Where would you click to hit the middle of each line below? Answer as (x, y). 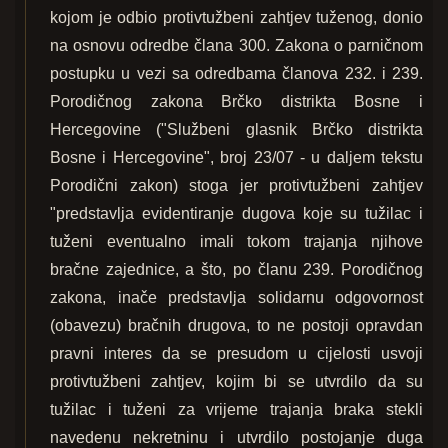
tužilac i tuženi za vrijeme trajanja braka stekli (236, 410)
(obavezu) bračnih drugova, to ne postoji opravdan (236, 326)
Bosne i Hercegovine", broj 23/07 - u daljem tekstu (236, 158)
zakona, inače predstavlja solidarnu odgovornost (236, 298)
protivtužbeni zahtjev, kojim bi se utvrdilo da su (236, 382)
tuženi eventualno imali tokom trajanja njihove (236, 242)
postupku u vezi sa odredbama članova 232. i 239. (236, 74)
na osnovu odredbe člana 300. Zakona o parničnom (236, 46)
